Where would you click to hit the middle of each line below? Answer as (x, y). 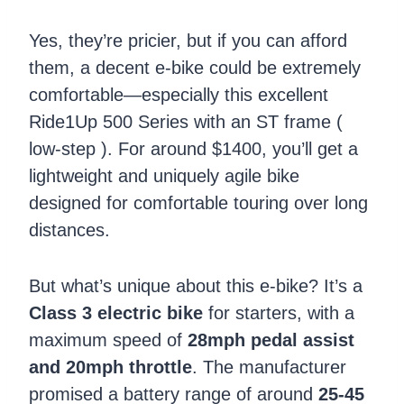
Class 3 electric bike (116, 313)
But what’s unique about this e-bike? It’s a (196, 286)
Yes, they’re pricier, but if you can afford (188, 41)
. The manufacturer (269, 367)
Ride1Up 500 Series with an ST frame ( (186, 122)
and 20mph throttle (110, 367)
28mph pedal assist (271, 340)
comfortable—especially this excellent (179, 95)
